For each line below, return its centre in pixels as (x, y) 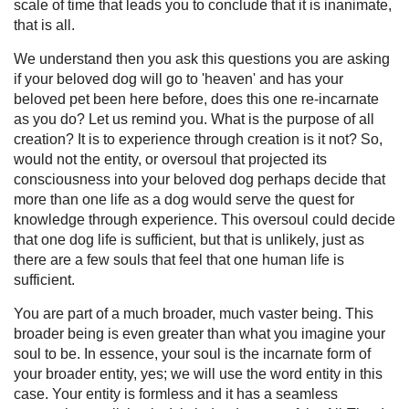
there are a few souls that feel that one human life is (179, 259)
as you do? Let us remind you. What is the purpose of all (194, 119)
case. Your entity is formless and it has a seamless (176, 393)
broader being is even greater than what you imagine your (199, 333)
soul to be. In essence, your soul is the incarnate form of (192, 353)
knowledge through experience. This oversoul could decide (204, 219)
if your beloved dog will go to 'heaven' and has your (178, 79)
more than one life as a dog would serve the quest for (184, 199)
